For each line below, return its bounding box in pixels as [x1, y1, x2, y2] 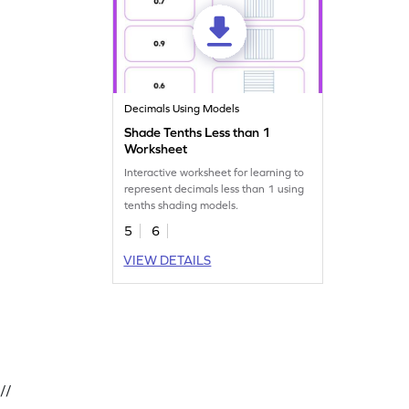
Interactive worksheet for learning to [124, 165, 305, 179]
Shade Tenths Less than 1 [124, 124, 271, 140]
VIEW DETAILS [123, 252, 212, 267]
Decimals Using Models [124, 101, 240, 115]
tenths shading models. [124, 198, 239, 212]
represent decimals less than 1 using [124, 182, 305, 195]
